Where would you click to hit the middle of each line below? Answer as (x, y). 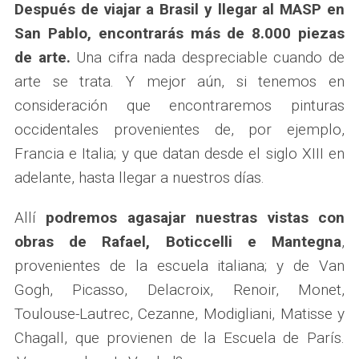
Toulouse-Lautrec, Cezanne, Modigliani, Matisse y (179, 313)
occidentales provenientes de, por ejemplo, (179, 129)
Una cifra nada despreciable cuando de (208, 57)
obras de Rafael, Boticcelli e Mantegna (178, 241)
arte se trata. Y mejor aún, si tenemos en (179, 81)
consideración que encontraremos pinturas (179, 105)
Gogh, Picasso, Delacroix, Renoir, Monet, (179, 289)
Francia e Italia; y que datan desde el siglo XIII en (179, 153)
